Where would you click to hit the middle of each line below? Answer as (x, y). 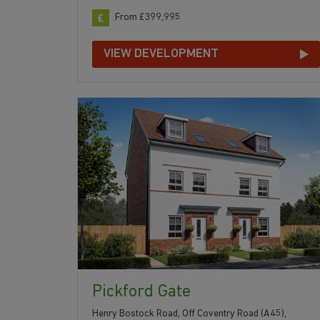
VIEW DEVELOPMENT (161, 54)
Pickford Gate (141, 292)
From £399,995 (148, 18)
